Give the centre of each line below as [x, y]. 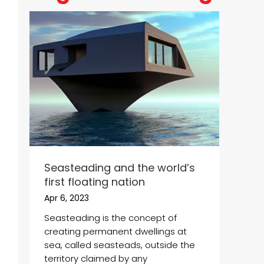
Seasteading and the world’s [120, 167]
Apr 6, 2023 [67, 198]
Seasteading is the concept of [110, 218]
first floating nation [95, 181]
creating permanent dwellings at [115, 232]
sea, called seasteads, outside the [120, 245]
